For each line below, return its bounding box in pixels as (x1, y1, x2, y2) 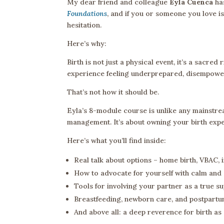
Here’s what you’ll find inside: (67, 136, 166, 145)
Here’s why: (67, 39, 107, 48)
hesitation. (67, 20, 102, 30)
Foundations (67, 9, 107, 18)
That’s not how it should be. (67, 87, 159, 97)
